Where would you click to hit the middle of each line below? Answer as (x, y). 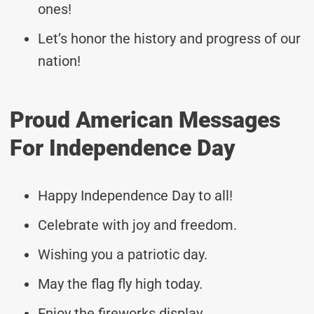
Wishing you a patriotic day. (123, 254)
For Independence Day (123, 148)
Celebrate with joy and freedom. (137, 225)
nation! (59, 61)
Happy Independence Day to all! (135, 195)
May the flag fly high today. (120, 284)
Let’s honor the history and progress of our (169, 38)
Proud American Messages (145, 120)
